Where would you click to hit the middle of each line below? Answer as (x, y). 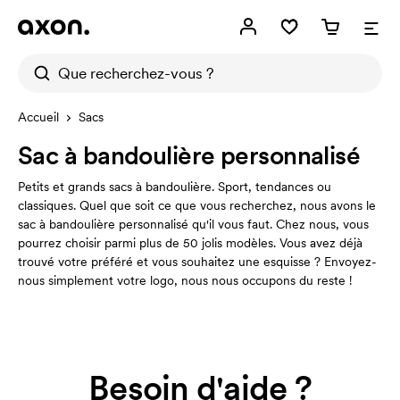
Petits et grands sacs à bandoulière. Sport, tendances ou (175, 187)
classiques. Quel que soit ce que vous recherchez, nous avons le (197, 205)
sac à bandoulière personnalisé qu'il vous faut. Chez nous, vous (193, 224)
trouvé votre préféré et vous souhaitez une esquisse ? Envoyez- (197, 262)
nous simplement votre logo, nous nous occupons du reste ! (185, 280)
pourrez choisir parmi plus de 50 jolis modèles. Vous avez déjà (190, 243)
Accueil (38, 117)
